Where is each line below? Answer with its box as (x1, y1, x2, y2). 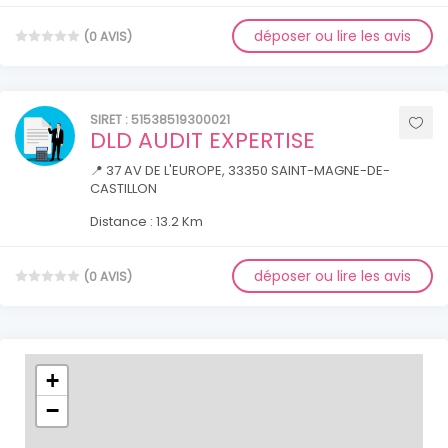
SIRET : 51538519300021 (90, 111, 230, 129)
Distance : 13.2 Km (90, 212, 203, 232)
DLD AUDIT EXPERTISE (90, 125, 315, 157)
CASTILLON (90, 179, 157, 199)
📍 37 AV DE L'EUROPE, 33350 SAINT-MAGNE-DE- (90, 161, 390, 181)
